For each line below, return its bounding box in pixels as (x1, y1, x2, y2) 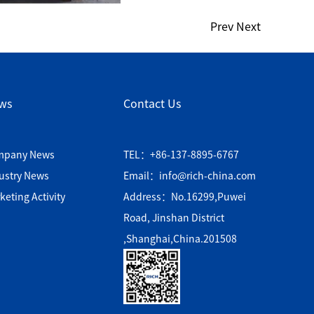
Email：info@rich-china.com (123, 168, 256, 182)
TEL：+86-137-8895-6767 (123, 147, 239, 161)
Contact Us (123, 95, 181, 111)
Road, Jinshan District (123, 210, 224, 224)
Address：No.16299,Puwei (123, 189, 246, 203)
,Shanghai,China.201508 (123, 231, 237, 245)
